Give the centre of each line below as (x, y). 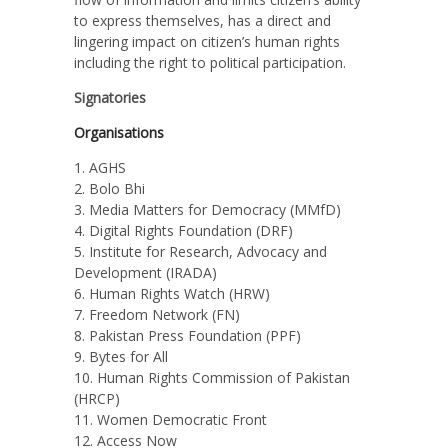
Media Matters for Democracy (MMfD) (215, 210)
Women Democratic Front (182, 420)
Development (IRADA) (145, 273)
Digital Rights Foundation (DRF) (191, 231)
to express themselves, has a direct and (202, 21)
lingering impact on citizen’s (164, 42)
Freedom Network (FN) (164, 315)
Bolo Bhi (117, 189)
